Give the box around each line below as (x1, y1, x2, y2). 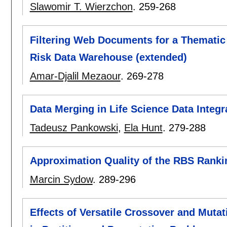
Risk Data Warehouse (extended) (29, 51, 187, 63)
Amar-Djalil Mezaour (29, 70, 121, 82)
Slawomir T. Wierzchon (29, 1, 133, 13)
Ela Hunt (124, 122, 163, 133)
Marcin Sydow (29, 174, 93, 185)
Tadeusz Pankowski (29, 122, 118, 133)
